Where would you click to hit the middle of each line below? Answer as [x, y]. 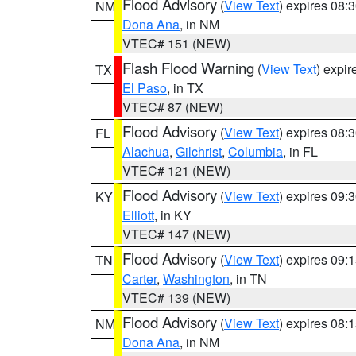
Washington [196, 279]
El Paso [145, 88]
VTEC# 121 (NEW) [176, 170]
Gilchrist [199, 151]
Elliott [138, 215]
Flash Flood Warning [188, 68]
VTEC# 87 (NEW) [173, 107]
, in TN [248, 279]
